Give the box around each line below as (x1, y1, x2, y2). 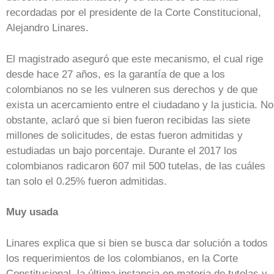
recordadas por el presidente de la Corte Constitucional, (6, 7, 261, 19)
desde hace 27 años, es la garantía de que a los (6, 68, 225, 80)
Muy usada (6, 206, 58, 218)
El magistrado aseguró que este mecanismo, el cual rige (6, 53, 263, 65)
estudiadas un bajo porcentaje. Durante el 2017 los (6, 144, 237, 157)
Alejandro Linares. (6, 22, 89, 34)
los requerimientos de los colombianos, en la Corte (6, 252, 238, 264)
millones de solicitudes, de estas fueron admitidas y (6, 129, 243, 141)
